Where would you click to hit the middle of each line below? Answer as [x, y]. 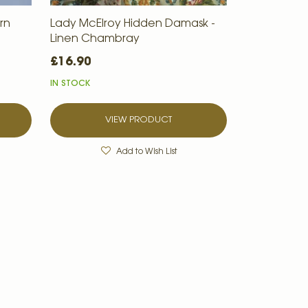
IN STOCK [70, 84]
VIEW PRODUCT [139, 120]
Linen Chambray [95, 39]
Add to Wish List [147, 152]
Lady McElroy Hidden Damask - [133, 24]
